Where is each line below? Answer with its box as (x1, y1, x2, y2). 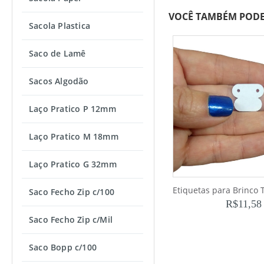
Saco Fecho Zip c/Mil (29, 214, 113, 225)
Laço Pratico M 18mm (29, 131, 118, 142)
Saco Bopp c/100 (29, 242, 97, 253)
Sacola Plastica (29, 20, 90, 31)
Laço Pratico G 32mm (29, 159, 117, 170)
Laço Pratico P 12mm (29, 103, 116, 114)
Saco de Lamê (29, 48, 86, 59)
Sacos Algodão (29, 75, 89, 87)
